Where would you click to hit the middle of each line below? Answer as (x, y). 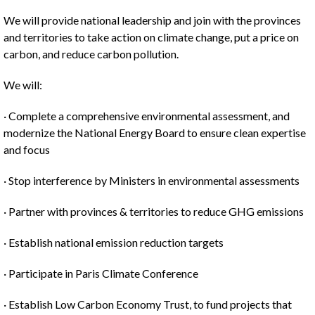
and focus (27, 149)
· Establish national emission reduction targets (114, 242)
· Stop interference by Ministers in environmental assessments (152, 180)
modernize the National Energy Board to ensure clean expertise (155, 133)
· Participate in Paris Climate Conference (101, 273)
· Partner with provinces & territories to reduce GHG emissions (154, 211)
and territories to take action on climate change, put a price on (151, 37)
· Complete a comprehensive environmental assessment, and (147, 116)
